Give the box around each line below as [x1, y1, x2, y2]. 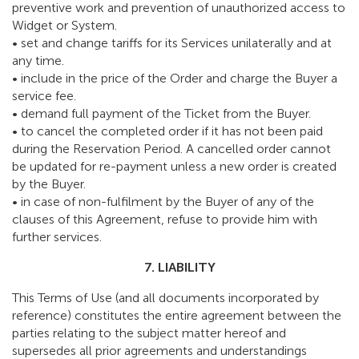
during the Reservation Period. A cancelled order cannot [12, 141, 331, 157]
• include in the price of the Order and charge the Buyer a [12, 71, 337, 87]
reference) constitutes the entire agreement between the [12, 308, 341, 324]
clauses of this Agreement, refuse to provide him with [12, 212, 317, 228]
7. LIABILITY [143, 260, 216, 276]
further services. [12, 229, 102, 245]
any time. [12, 53, 64, 69]
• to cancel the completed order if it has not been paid [12, 123, 323, 139]
